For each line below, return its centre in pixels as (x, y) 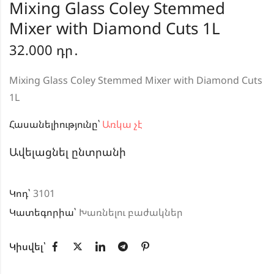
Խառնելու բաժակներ (131, 213)
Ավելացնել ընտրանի (68, 152)
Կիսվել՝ (28, 247)
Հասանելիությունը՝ (54, 124)
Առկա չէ (121, 124)
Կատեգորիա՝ (44, 213)
